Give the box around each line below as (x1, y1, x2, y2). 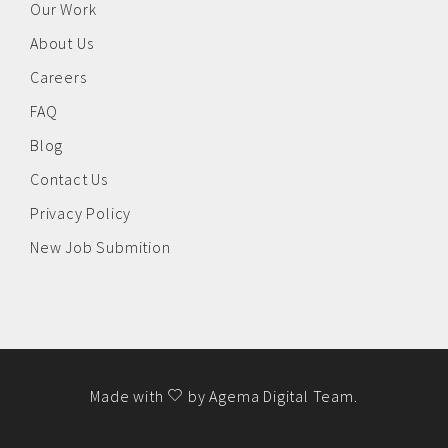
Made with (90, 386, 168, 407)
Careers (30, 67, 87, 88)
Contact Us (30, 169, 108, 190)
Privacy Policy (30, 203, 132, 224)
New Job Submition (30, 237, 171, 258)
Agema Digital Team (209, 386, 354, 407)
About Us (30, 33, 94, 54)
